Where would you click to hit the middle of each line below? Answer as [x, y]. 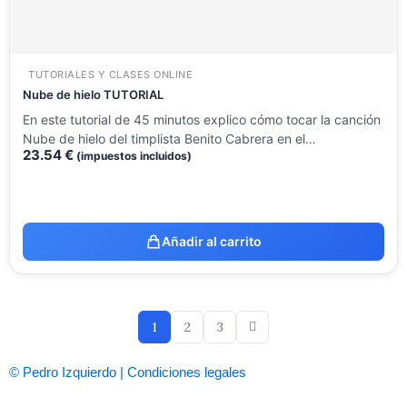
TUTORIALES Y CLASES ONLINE [110, 75]
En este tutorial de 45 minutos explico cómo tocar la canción [202, 120]
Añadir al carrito [212, 242]
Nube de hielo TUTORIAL [93, 95]
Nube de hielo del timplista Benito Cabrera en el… [169, 139]
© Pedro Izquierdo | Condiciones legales [128, 373]
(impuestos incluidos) [134, 156]
